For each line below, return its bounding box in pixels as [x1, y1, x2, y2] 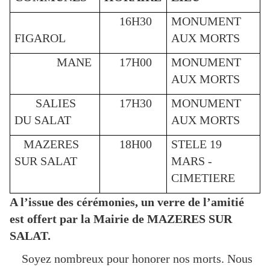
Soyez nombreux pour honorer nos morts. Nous [10, 252, 253, 266]
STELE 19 [171, 137, 222, 151]
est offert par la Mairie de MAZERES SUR [10, 212, 232, 225]
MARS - [171, 154, 213, 168]
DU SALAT [14, 113, 72, 127]
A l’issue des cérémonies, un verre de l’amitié [10, 195, 244, 209]
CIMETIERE [171, 171, 236, 184]
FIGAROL [14, 31, 66, 45]
